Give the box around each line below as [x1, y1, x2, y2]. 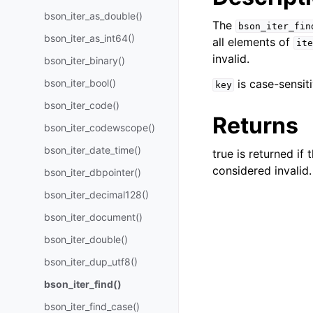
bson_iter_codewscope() [44, 122, 155, 133]
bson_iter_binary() [44, 54, 125, 66]
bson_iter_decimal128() [44, 189, 149, 201]
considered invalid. [212, 163, 312, 177]
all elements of [212, 35, 293, 49]
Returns [212, 112, 298, 139]
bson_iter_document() [44, 211, 143, 223]
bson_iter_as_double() [44, 10, 143, 22]
